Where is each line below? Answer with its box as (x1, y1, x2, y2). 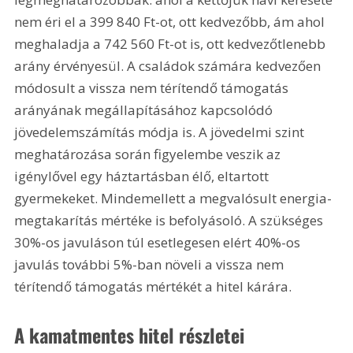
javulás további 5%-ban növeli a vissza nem (14, 255, 288, 273)
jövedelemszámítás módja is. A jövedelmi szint (14, 122, 308, 141)
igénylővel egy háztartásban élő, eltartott (14, 166, 273, 185)
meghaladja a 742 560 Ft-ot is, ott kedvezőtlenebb (14, 34, 329, 53)
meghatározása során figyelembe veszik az (14, 144, 284, 163)
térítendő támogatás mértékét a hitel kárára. (14, 277, 292, 295)
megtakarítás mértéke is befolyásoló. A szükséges (14, 210, 327, 229)
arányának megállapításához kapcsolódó (14, 100, 277, 119)
